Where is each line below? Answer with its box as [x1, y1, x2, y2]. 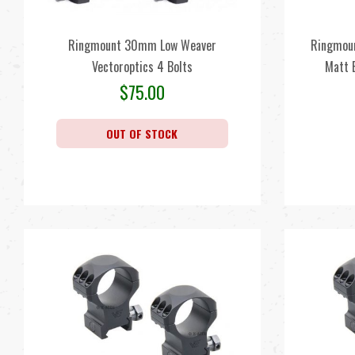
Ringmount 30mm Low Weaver [67, 36, 216, 55]
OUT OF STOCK [106, 125, 178, 142]
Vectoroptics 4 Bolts [91, 57, 193, 76]
